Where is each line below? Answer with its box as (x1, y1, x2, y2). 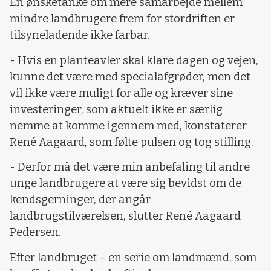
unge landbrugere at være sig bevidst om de (10, 177, 241, 191)
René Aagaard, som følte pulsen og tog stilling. (10, 135, 253, 149)
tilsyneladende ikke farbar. (10, 28, 150, 42)
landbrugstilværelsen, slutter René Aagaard (10, 209, 241, 223)
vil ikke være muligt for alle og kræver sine (10, 86, 233, 100)
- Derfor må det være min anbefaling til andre (10, 160, 250, 174)
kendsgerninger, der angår (10, 193, 151, 207)
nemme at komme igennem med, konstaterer (10, 119, 247, 132)
